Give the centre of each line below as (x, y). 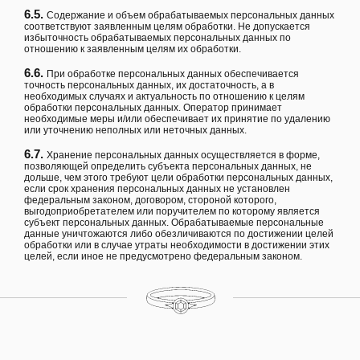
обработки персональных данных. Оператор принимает (153, 108)
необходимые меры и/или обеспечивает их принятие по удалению (177, 119)
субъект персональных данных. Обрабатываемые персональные (174, 223)
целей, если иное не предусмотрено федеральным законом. (163, 257)
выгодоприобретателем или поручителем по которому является (172, 212)
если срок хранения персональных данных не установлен (157, 189)
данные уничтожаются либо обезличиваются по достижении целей (179, 234)
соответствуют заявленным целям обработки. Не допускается (167, 27)
